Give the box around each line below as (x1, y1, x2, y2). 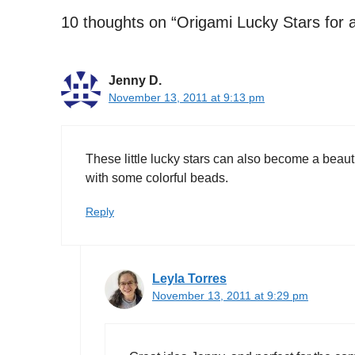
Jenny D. (109, 73, 162, 87)
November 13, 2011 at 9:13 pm (109, 91, 265, 104)
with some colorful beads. (86, 170, 228, 185)
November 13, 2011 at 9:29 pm (152, 289, 308, 302)
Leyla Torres (152, 271, 227, 285)
